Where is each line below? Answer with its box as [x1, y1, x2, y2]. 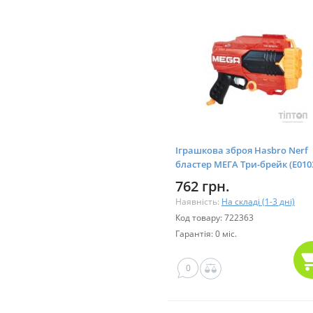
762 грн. [175, 176, 230, 196]
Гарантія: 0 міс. [175, 227, 237, 240]
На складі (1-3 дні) [221, 195, 295, 208]
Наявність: [175, 195, 221, 208]
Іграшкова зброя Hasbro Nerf [175, 143, 308, 156]
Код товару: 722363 [175, 211, 254, 224]
